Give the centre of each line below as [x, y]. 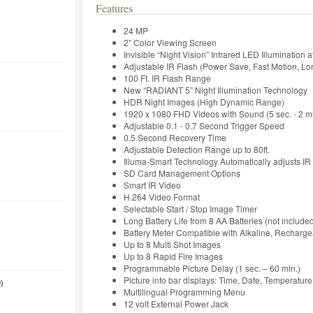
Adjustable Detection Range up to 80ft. [197, 149]
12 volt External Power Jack [176, 303]
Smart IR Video [152, 184]
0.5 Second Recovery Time [175, 137]
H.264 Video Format [162, 196]
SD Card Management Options [182, 173]
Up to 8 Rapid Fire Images [173, 256]
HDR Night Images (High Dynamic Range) [204, 101]
